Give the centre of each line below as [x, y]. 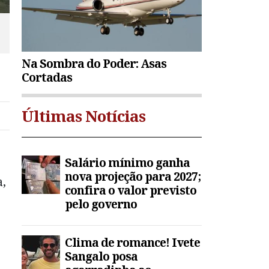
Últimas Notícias [83, 116]
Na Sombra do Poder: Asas [94, 64]
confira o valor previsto [131, 190]
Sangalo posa [101, 256]
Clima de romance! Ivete [132, 243]
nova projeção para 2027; [133, 177]
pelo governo [101, 204]
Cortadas [47, 77]
